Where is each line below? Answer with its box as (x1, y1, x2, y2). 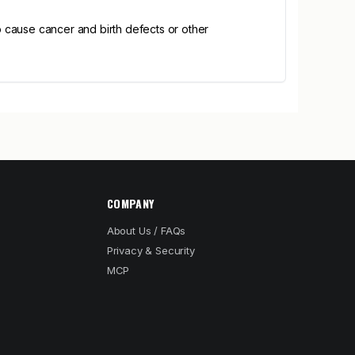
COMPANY (106, 195, 155, 212)
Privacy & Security (106, 244, 195, 257)
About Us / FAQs (106, 224, 186, 237)
